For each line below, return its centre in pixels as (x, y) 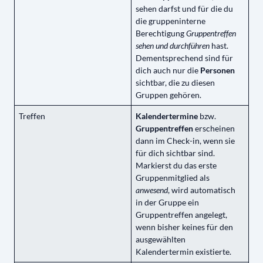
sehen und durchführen (173, 46)
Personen (218, 70)
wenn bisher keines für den (185, 227)
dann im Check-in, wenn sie (186, 141)
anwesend (152, 190)
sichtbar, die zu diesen (176, 83)
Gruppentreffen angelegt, (182, 215)
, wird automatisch (202, 190)
